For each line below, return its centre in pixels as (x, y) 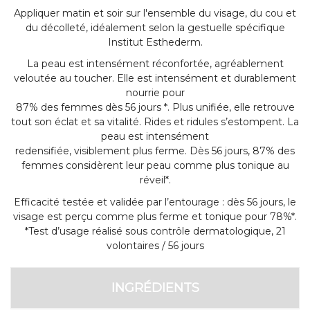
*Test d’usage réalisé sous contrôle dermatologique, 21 (155, 231)
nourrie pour (155, 93)
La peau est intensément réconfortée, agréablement (155, 64)
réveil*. (155, 180)
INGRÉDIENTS (155, 288)
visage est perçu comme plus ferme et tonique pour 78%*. (155, 216)
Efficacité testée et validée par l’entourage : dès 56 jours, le (155, 202)
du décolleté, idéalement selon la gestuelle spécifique (155, 27)
